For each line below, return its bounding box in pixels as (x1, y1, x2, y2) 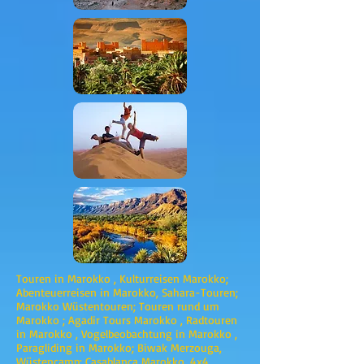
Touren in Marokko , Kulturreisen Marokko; (16, 271, 228, 285)
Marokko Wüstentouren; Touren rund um (16, 299, 219, 313)
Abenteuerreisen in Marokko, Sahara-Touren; (16, 285, 238, 299)
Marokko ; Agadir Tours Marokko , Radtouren (16, 313, 237, 327)
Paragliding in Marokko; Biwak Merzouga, (16, 340, 222, 354)
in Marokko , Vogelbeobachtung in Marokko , (16, 327, 237, 340)
